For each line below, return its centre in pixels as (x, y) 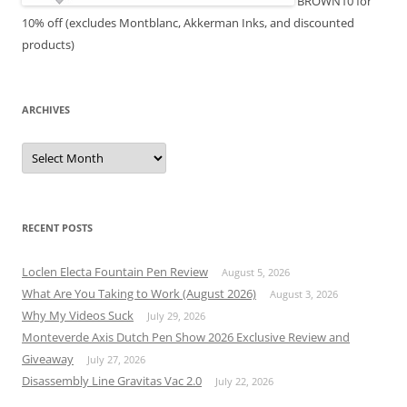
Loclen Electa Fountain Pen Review (115, 271)
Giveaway (48, 358)
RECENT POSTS (57, 227)
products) (48, 44)
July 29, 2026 (176, 315)
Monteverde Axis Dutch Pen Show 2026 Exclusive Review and (186, 337)
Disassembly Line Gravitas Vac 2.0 (112, 380)
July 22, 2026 (244, 381)
